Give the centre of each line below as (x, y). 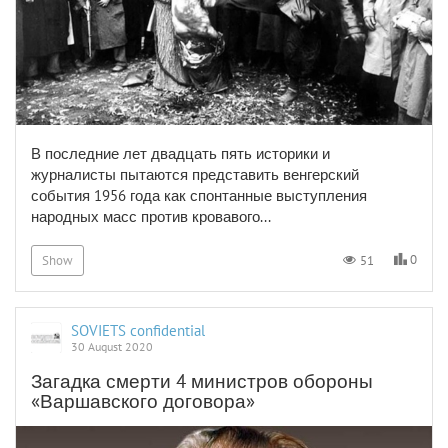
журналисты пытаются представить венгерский (195, 175)
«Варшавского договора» (143, 401)
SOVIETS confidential (138, 330)
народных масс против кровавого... (151, 217)
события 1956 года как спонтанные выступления (199, 196)
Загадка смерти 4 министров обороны (202, 381)
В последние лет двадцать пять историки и (180, 154)
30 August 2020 (112, 346)
